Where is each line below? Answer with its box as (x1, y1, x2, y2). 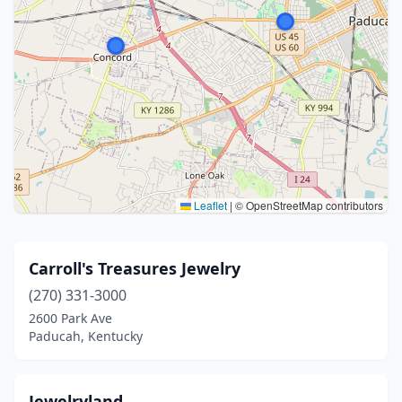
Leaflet (191, 197, 227, 213)
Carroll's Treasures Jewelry (29, 258, 240, 279)
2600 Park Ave (29, 310, 112, 327)
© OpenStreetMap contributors (232, 197, 383, 213)
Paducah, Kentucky (29, 328, 143, 345)
